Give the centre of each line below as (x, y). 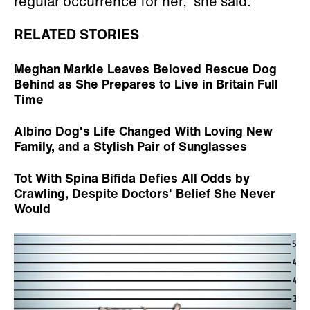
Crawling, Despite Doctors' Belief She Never (145, 193)
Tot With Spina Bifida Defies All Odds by (132, 177)
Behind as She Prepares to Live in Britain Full (146, 83)
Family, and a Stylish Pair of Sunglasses (130, 146)
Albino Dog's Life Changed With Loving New (143, 130)
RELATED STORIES (76, 34)
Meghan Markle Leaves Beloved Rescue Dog (145, 68)
